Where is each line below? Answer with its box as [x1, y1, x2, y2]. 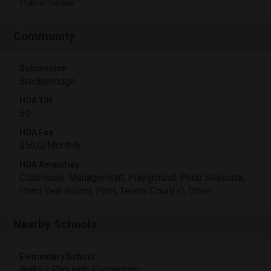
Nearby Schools [13, 217, 97, 231]
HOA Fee [19, 128, 53, 137]
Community [13, 29, 76, 43]
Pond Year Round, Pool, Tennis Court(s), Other [19, 185, 211, 197]
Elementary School [19, 252, 95, 261]
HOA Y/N [19, 96, 53, 105]
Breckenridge [19, 76, 76, 87]
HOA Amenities [19, 160, 79, 169]
